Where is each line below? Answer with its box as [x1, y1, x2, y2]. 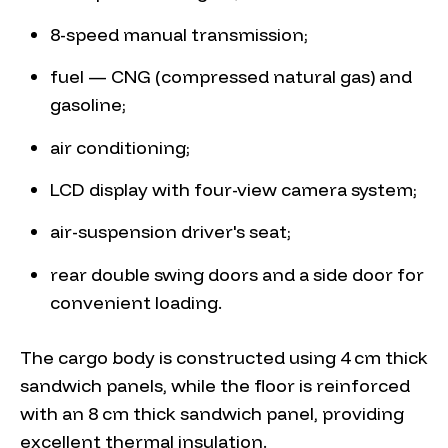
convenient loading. [50, 290, 222, 314]
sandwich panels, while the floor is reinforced [20, 373, 410, 397]
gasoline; [50, 93, 126, 117]
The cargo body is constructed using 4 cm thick [20, 345, 428, 369]
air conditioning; [50, 135, 190, 159]
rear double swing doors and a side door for [50, 262, 424, 286]
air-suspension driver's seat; [50, 220, 291, 244]
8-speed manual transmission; [50, 22, 308, 46]
